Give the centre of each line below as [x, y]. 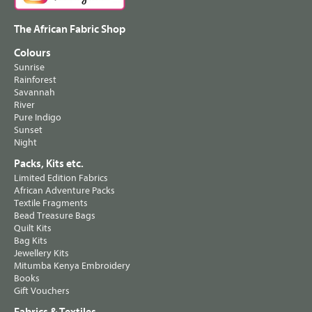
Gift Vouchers [42, 291]
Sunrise [29, 68]
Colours [32, 53]
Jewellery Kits [41, 253]
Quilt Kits [33, 228]
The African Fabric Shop [70, 30]
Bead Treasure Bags [55, 216]
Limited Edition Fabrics [61, 178]
